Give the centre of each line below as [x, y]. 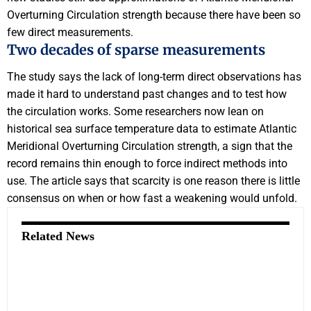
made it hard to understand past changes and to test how [147, 94]
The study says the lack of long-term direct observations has [154, 76]
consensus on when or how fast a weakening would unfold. [152, 198]
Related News [58, 236]
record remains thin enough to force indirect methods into [147, 163]
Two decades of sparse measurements [136, 50]
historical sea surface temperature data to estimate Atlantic [152, 128]
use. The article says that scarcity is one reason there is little [153, 180]
